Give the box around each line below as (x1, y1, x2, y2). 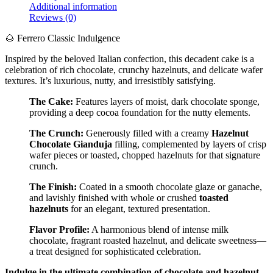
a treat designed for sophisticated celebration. (29, 246, 201, 257)
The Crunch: (29, 128, 83, 139)
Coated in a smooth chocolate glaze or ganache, (77, 182, 262, 193)
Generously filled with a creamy (83, 128, 211, 139)
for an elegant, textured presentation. (68, 204, 210, 214)
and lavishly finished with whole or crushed (29, 193, 199, 204)
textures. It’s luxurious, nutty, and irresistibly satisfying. (5, 76, 216, 87)
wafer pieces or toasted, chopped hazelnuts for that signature (29, 150, 260, 161)
